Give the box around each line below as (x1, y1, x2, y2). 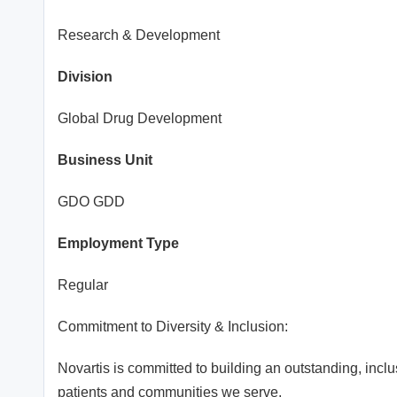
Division (58, 69, 113, 85)
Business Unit (58, 152, 152, 168)
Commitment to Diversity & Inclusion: (58, 319, 288, 335)
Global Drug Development (58, 111, 222, 127)
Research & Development (58, 27, 220, 43)
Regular (58, 277, 108, 293)
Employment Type (58, 236, 179, 252)
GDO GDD (58, 194, 125, 210)
